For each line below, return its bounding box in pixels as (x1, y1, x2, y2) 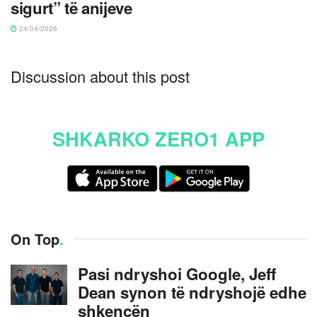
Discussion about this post (11, 64, 190, 87)
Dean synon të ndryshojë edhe (78, 280, 306, 304)
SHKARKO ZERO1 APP (52, 125, 265, 153)
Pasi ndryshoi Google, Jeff (78, 262, 276, 285)
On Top (11, 228, 59, 249)
